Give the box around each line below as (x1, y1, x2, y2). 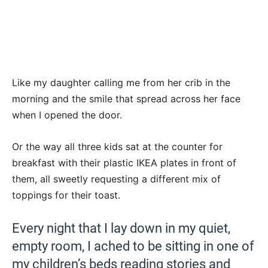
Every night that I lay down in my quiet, (12, 220, 230, 236)
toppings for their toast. (12, 188, 120, 201)
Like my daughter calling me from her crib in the (12, 76, 230, 89)
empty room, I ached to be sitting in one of (12, 238, 254, 254)
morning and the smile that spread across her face (12, 92, 240, 105)
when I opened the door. (12, 108, 122, 121)
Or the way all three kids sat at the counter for (12, 140, 223, 153)
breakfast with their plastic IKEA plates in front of (12, 156, 236, 169)
